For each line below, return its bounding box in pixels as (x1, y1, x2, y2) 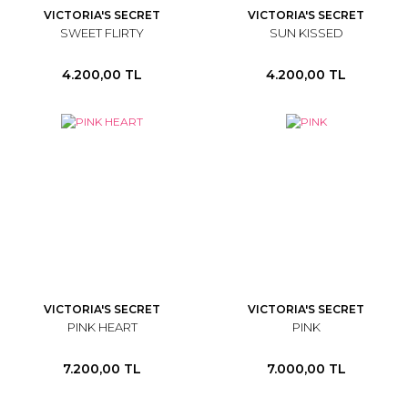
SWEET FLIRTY (60, 25, 144, 40)
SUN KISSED (269, 25, 343, 40)
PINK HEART (66, 320, 138, 334)
